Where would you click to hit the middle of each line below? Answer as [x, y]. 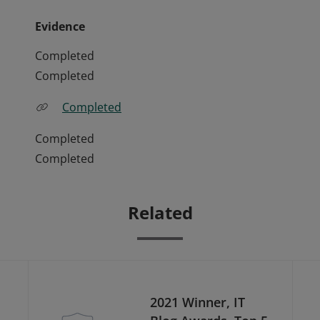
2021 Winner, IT [197, 302]
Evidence [60, 26]
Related [160, 212]
